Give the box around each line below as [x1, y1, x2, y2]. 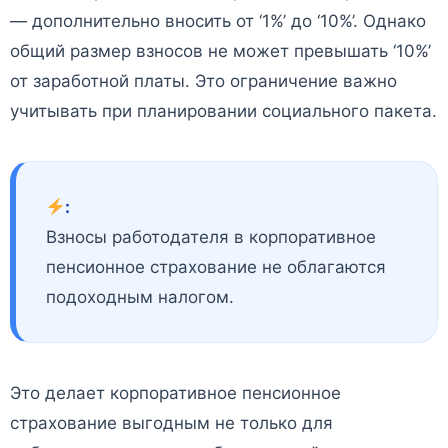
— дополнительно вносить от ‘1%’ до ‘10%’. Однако [10, 11, 426, 32]
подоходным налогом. [46, 287, 234, 308]
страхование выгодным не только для [10, 413, 333, 434]
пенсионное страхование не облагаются [46, 257, 386, 278]
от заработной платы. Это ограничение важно [10, 71, 397, 92]
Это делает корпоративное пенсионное [10, 383, 341, 404]
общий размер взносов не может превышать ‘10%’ [10, 41, 431, 62]
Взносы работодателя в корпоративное [46, 227, 376, 248]
